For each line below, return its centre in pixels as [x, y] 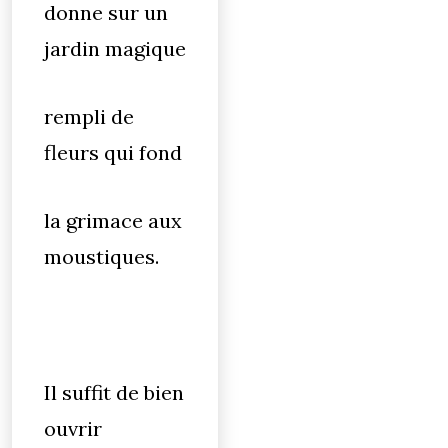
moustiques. [101, 256]
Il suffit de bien [114, 392]
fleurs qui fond [113, 152]
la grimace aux [113, 220]
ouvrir [73, 428]
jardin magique [115, 48]
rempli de [89, 116]
